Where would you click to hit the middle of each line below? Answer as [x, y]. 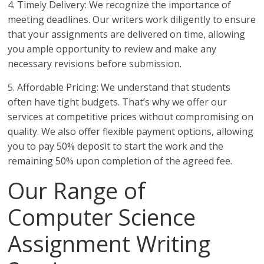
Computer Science [102, 217]
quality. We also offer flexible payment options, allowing [131, 132]
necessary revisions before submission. [95, 64]
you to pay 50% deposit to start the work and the [116, 146]
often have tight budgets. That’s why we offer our [118, 102]
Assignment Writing [109, 244]
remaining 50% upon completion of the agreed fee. [120, 161]
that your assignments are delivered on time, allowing [127, 34]
